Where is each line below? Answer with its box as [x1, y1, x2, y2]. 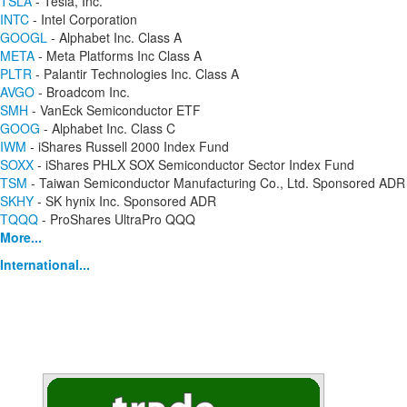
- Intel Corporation [29, 10, 137, 28]
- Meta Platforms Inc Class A [35, 46, 202, 65]
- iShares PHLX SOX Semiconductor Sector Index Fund [34, 155, 354, 174]
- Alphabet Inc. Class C [40, 119, 175, 137]
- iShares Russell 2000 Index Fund [26, 137, 229, 155]
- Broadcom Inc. [35, 83, 130, 101]
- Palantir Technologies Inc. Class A [32, 65, 239, 83]
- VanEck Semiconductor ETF [28, 101, 201, 119]
